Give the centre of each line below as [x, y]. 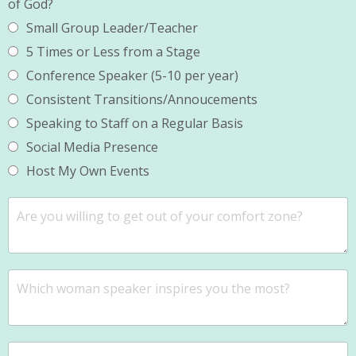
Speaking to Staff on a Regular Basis [135, 124]
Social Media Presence [92, 147]
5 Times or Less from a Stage [113, 52]
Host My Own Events [88, 171]
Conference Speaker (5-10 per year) [132, 76]
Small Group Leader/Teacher [112, 28]
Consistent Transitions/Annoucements [142, 100]
